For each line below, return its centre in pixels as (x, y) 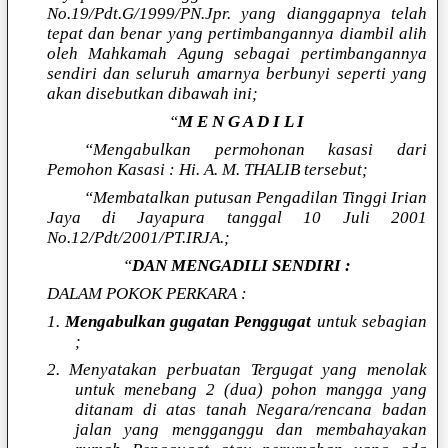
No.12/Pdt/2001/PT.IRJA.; (138, 238)
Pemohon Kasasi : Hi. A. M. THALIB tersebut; (207, 170)
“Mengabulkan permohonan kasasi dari (255, 150)
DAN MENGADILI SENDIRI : (241, 266)
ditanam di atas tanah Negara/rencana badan (250, 410)
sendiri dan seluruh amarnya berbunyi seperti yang (236, 74)
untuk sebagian (369, 322)
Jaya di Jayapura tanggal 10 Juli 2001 (236, 218)
